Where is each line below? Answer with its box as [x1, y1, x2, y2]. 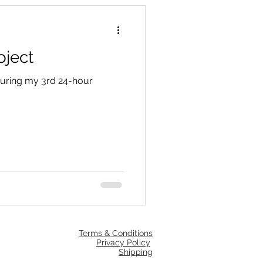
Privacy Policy [96, 237, 150, 247]
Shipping [119, 247, 153, 257]
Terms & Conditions [79, 228, 153, 238]
